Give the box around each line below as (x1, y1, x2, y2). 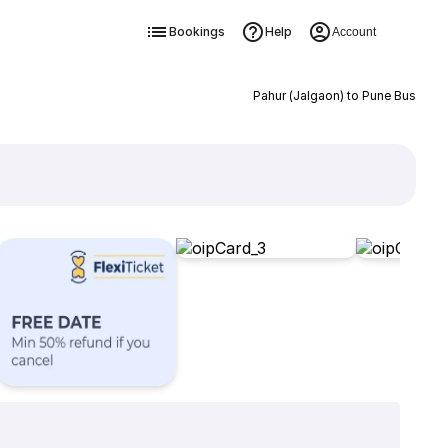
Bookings (168, 24, 225, 39)
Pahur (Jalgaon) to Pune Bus (252, 88, 416, 103)
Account (331, 25, 376, 39)
